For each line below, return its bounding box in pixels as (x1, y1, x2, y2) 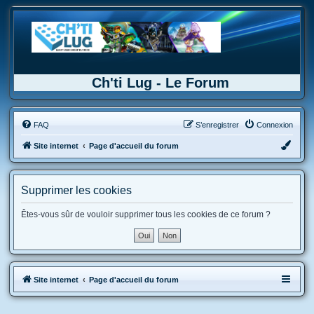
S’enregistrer (196, 121, 239, 129)
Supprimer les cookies (21, 184, 132, 196)
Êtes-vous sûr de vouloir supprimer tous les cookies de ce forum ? (21, 210, 271, 219)
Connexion (257, 121, 293, 129)
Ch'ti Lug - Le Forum (92, 75, 229, 90)
